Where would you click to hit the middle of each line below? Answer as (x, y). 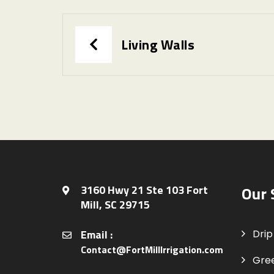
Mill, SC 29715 (115, 205)
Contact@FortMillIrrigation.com (152, 250)
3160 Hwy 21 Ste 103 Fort (144, 190)
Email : (97, 235)
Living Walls (158, 45)
